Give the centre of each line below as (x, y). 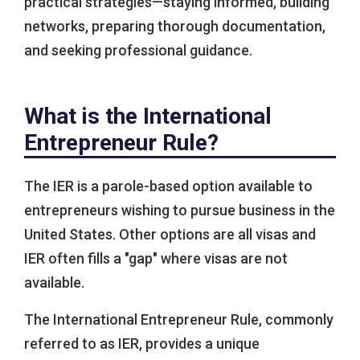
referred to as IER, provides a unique (142, 344)
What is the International (148, 117)
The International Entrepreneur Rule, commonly (179, 320)
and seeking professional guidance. (138, 51)
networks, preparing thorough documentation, (175, 27)
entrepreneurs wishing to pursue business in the (180, 211)
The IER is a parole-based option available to (168, 186)
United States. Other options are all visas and (170, 235)
